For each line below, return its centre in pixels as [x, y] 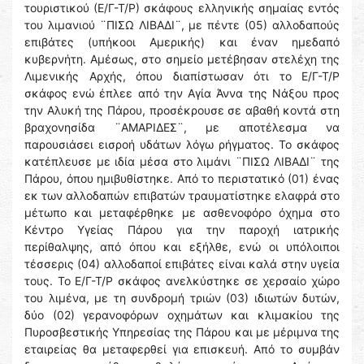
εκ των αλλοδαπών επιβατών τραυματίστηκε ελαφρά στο [182, 196]
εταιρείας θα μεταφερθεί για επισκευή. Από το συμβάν [182, 349]
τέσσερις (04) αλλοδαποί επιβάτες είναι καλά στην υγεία [182, 264]
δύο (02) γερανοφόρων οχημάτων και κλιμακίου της [182, 315]
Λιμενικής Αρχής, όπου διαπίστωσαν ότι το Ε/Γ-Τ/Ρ [182, 76]
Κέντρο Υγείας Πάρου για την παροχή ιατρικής [182, 230]
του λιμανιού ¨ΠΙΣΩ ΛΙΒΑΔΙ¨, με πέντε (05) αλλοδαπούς [182, 25]
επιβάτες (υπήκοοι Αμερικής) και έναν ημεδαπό [182, 42]
